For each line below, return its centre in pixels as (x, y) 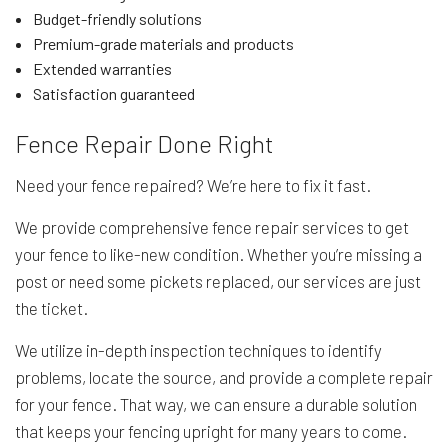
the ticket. (51, 308)
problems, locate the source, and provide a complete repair (224, 377)
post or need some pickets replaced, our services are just (218, 281)
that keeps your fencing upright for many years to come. (211, 431)
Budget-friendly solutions (117, 19)
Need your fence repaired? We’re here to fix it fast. (193, 185)
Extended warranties (102, 69)
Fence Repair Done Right (144, 144)
